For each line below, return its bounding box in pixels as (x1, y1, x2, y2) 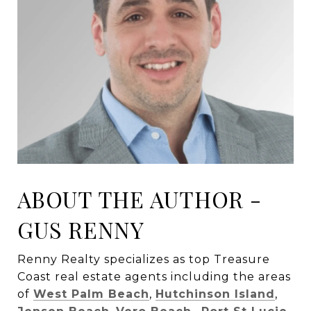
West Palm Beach (33, 287, 149, 301)
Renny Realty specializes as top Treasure (17, 253, 270, 267)
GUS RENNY (17, 215, 144, 245)
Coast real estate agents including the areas (17, 270, 291, 284)
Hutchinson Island (155, 287, 275, 301)
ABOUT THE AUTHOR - (17, 184, 262, 215)
